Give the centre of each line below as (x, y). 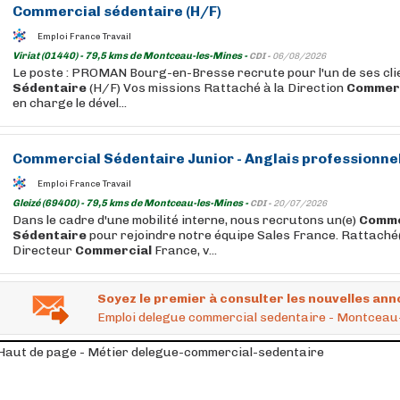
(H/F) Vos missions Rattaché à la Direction (217, 88)
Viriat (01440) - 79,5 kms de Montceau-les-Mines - (131, 56)
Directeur (44, 250)
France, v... (184, 250)
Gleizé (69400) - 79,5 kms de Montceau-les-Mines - (131, 203)
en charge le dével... (70, 103)
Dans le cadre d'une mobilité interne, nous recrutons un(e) (186, 220)
